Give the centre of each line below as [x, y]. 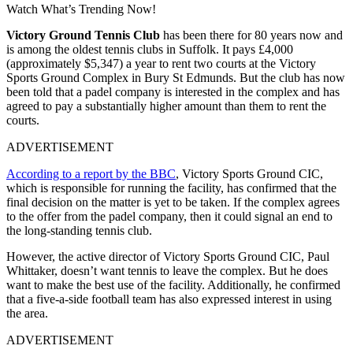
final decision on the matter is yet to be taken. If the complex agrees [173, 202]
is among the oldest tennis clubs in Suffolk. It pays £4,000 [150, 49]
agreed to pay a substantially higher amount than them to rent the [166, 106]
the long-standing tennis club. [79, 230]
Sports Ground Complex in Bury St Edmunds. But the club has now [176, 77]
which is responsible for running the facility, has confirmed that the [171, 188]
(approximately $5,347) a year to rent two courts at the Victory [161, 63]
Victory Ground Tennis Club [83, 35]
